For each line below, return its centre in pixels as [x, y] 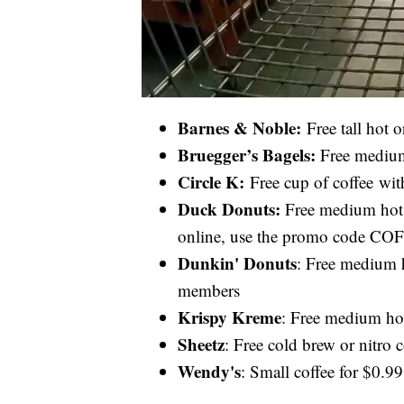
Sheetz [201, 344]
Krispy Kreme [230, 317]
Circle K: [211, 182]
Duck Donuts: [229, 209]
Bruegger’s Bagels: [247, 155]
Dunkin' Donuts [237, 263]
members [209, 290]
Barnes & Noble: [239, 128]
